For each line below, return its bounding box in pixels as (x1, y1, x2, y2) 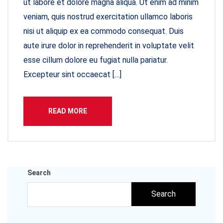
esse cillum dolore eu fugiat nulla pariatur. (23, 55, 168, 65)
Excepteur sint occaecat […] (23, 70, 121, 79)
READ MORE (48, 107, 87, 115)
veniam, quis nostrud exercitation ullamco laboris (23, 12, 193, 21)
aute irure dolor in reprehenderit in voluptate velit (23, 41, 194, 50)
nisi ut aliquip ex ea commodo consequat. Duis (23, 26, 184, 36)
